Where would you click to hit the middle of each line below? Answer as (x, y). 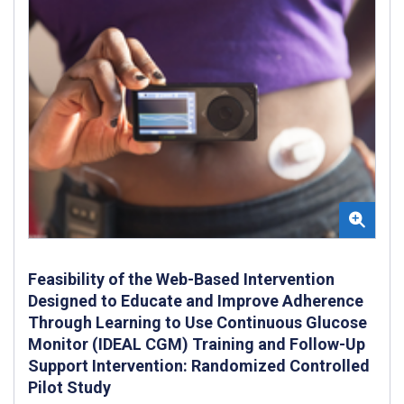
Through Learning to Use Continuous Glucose (197, 322)
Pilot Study (69, 387)
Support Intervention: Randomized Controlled (199, 365)
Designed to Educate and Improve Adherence (196, 300)
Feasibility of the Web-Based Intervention (181, 279)
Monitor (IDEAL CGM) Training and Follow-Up (197, 344)
